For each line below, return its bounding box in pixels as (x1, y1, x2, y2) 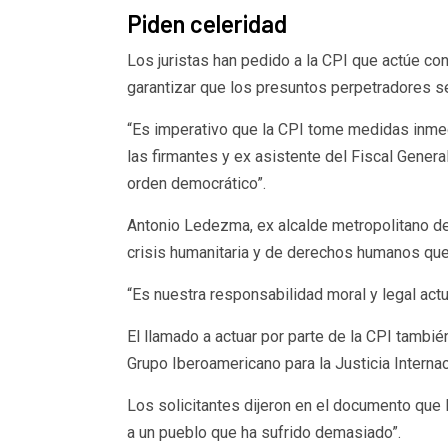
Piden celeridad (126, 8, 287, 38)
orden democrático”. (126, 173, 266, 193)
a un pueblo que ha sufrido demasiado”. (126, 422, 401, 442)
